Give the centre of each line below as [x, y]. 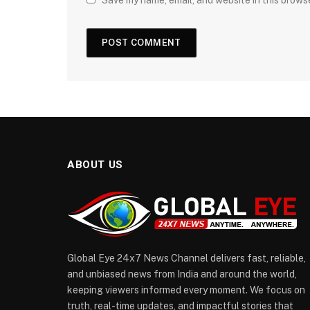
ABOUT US [95, 165]
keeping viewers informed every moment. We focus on [186, 290]
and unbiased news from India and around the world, [182, 274]
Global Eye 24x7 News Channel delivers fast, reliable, [186, 258]
